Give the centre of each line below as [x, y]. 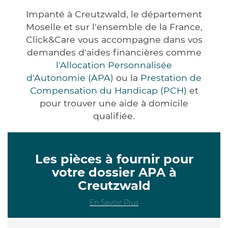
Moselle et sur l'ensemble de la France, [114, 26]
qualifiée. [114, 116]
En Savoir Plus [114, 202]
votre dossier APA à [114, 172]
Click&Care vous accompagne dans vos [114, 39]
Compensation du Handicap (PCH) [108, 90]
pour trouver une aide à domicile [114, 103]
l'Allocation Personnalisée [114, 65]
